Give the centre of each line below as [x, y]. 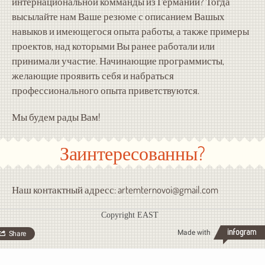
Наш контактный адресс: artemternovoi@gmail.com [115, 190]
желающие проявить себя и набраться [93, 76]
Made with [194, 233]
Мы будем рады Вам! [56, 117]
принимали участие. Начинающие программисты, [118, 61]
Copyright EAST [130, 215]
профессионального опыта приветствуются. [105, 91]
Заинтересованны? [132, 153]
